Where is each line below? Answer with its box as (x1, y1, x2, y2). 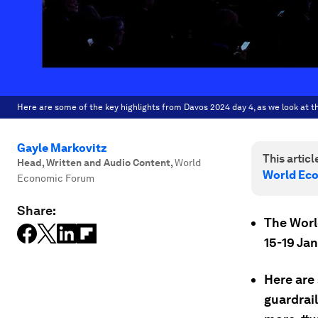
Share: (17, 203, 56, 218)
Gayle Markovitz (17, 141, 107, 155)
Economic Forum (17, 172, 94, 184)
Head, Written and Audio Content (17, 157, 170, 168)
